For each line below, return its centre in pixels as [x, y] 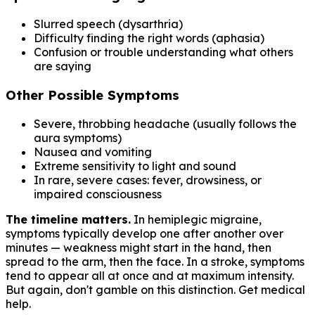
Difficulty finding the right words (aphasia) [149, 38]
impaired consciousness [98, 194]
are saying [63, 66]
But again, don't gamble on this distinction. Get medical [155, 289]
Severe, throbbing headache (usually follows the [165, 123]
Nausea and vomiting [93, 152]
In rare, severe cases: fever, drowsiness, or [148, 180]
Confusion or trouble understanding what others [163, 52]
